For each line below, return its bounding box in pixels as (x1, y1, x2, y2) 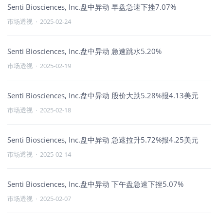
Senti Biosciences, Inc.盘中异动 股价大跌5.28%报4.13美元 (7, 91, 199, 100)
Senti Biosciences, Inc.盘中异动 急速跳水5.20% (7, 46, 162, 56)
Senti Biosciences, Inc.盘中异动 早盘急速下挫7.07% (7, 2, 176, 12)
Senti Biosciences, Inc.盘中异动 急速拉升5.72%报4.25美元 (7, 135, 199, 145)
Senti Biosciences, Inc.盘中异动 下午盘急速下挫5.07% (7, 179, 183, 189)
